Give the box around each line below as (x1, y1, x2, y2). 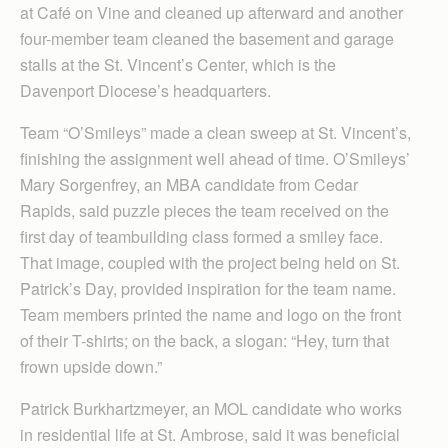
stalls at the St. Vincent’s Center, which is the (20, 52, 336, 76)
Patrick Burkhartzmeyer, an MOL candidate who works (20, 396, 402, 420)
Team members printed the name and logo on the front (20, 302, 401, 326)
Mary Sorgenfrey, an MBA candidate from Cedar (20, 172, 358, 196)
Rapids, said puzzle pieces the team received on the (20, 198, 389, 222)
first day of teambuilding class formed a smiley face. (20, 224, 383, 248)
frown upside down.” (20, 354, 162, 378)
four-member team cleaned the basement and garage (20, 26, 394, 50)
